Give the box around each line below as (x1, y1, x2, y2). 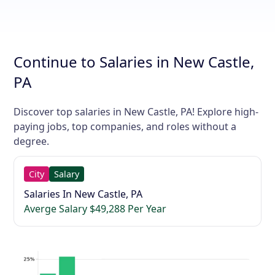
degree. (14, 134, 50, 148)
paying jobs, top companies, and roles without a (14, 120, 237, 133)
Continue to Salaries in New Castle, (14, 52, 255, 72)
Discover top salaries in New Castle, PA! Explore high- (14, 105, 259, 118)
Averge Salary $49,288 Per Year (24, 202, 167, 215)
